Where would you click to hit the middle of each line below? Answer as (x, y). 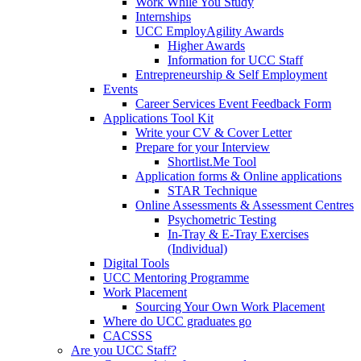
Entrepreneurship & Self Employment (231, 75)
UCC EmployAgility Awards (210, 31)
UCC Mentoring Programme (176, 278)
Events (120, 89)
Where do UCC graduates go (177, 322)
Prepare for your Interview (203, 147)
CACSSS (128, 336)
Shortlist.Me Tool (212, 162)
